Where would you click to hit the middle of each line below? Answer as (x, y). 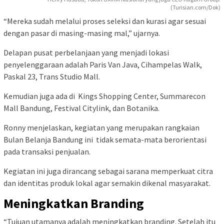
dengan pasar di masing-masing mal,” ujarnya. (82, 33)
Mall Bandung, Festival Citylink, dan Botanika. (81, 108)
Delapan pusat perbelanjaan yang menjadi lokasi (86, 53)
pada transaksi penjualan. (47, 152)
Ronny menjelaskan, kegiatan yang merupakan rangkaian (101, 128)
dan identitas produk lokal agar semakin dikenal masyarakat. (107, 183)
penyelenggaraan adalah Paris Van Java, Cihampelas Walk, (103, 65)
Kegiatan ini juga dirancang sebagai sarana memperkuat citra (108, 171)
